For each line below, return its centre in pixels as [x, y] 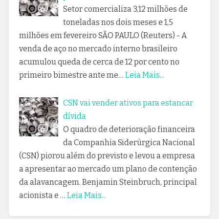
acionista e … [42, 195]
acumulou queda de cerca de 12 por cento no [99, 62]
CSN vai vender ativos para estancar [128, 103]
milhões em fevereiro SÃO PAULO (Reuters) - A [103, 35]
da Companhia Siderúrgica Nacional [129, 142]
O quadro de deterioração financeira [129, 129]
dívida [74, 116]
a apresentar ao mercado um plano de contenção [108, 169]
